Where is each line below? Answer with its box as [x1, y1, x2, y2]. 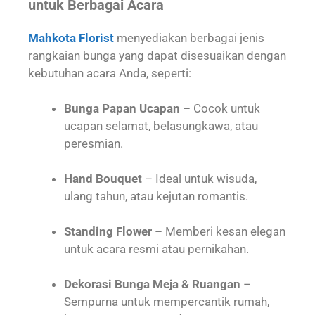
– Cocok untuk [180, 101, 260, 115]
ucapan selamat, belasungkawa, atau [64, 119, 258, 133]
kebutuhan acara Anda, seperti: [28, 65, 191, 80]
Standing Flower [64, 224, 152, 238]
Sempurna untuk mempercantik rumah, [64, 295, 269, 309]
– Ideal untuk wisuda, [142, 172, 257, 186]
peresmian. [64, 136, 123, 150]
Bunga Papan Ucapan [64, 101, 180, 115]
